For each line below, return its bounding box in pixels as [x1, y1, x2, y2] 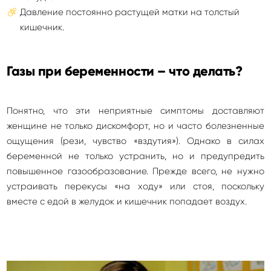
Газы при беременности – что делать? [7, 62, 243, 79]
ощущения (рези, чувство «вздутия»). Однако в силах [7, 135, 264, 146]
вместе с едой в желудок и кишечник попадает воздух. [7, 195, 247, 207]
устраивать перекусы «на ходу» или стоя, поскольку [7, 180, 264, 192]
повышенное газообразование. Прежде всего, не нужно [7, 165, 264, 177]
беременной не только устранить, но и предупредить [7, 150, 264, 162]
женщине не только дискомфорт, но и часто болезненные [7, 120, 264, 131]
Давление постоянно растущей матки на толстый [20, 6, 240, 18]
